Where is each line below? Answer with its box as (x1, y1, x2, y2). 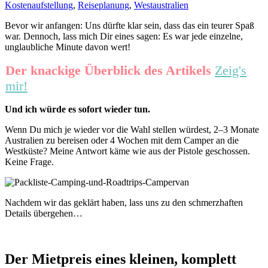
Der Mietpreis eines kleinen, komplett (5, 251, 236, 267)
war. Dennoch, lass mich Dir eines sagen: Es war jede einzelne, (5, 31, 243, 41)
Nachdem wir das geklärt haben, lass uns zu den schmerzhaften (5, 197, 243, 208)
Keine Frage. (5, 156, 54, 167)
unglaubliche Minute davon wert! (5, 41, 130, 52)
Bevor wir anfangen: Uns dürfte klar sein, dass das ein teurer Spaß (5, 20, 254, 31)
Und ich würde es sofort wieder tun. (5, 103, 150, 114)
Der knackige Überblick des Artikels (5, 62, 211, 78)
